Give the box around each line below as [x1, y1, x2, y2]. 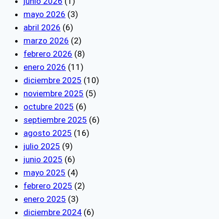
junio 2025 [23, 154, 63, 164]
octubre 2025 [23, 101, 74, 111]
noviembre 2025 [23, 88, 84, 98]
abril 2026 [23, 22, 61, 32]
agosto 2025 [23, 128, 72, 138]
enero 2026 [23, 62, 66, 72]
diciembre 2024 [23, 207, 82, 217]
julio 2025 [23, 141, 60, 151]
